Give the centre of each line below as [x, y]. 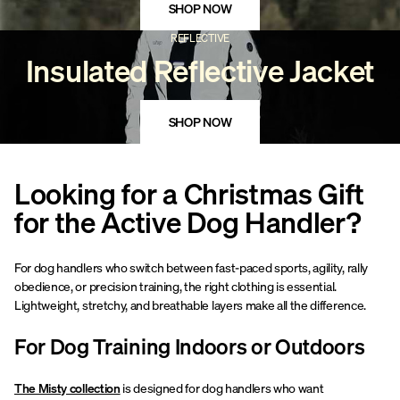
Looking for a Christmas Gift [190, 194]
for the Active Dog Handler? [188, 222]
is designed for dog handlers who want [222, 388]
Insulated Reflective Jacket [200, 71]
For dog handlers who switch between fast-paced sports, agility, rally [191, 267]
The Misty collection [67, 388]
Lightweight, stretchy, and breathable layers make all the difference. [190, 305]
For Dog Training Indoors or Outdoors [190, 346]
